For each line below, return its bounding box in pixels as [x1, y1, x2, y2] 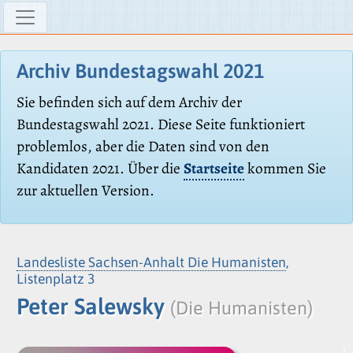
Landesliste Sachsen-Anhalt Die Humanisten [17, 254, 286, 270]
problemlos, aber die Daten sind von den [17, 136, 269, 158]
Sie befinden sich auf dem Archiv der [17, 91, 242, 113]
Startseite [184, 158, 244, 180]
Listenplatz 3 [17, 270, 95, 287]
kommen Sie [244, 158, 326, 180]
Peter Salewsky [17, 293, 170, 320]
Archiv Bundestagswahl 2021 [17, 59, 264, 82]
